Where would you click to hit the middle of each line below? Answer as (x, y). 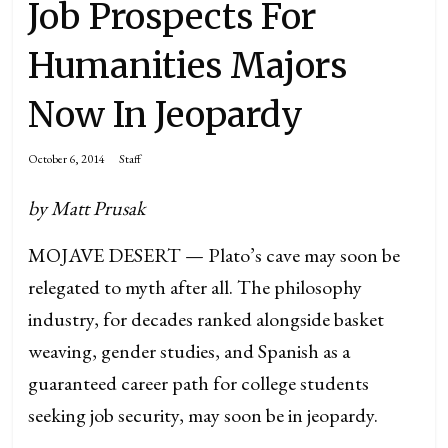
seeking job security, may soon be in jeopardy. (203, 415)
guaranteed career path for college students (199, 383)
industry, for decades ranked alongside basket (206, 319)
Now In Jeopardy (166, 115)
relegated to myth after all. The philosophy (195, 287)
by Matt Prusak (87, 208)
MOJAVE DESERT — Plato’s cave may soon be (214, 255)
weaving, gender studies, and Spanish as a (189, 351)
